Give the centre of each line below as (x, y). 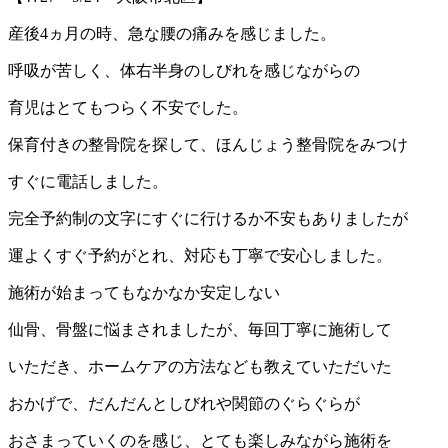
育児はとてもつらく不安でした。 (128, 107)
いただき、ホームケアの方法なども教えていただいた (200, 366)
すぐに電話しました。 (88, 181)
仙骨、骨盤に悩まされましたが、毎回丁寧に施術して (200, 329)
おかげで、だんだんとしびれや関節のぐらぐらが (184, 403)
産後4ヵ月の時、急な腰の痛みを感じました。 (172, 33)
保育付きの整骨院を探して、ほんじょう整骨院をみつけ (208, 144)
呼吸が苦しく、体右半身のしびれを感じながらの (184, 70)
